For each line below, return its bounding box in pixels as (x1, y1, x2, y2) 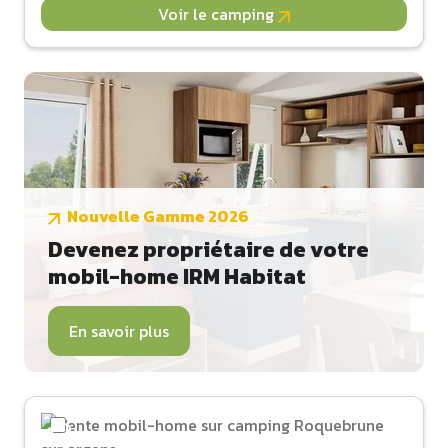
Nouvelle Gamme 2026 (67, 204, 249, 229)
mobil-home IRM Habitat (48, 260, 306, 294)
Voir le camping (158, 2, 278, 27)
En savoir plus (69, 319, 169, 344)
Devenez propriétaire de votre (48, 233, 369, 267)
